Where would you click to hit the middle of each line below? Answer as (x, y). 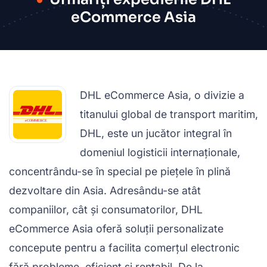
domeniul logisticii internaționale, (160, 152)
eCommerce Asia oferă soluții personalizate (116, 229)
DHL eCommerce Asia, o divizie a (162, 95)
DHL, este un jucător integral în (156, 133)
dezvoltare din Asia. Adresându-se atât (105, 190)
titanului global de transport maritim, (169, 114)
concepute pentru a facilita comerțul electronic (124, 248)
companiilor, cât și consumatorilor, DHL (106, 209)
